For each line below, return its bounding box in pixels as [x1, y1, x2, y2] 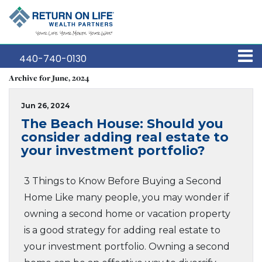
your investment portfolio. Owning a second [24, 241, 230, 252]
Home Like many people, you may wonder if [24, 192, 229, 203]
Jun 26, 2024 [21, 101, 70, 110]
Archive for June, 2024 [9, 73, 89, 83]
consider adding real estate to [21, 129, 229, 144]
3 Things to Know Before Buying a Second [24, 175, 222, 187]
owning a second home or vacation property [24, 208, 230, 219]
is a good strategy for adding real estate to [24, 225, 220, 236]
